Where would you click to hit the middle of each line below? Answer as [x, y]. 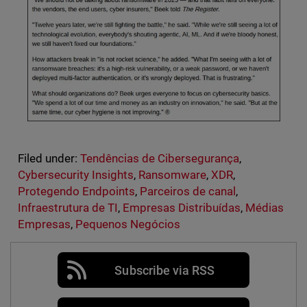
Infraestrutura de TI [67, 208]
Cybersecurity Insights [75, 175]
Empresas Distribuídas [182, 208]
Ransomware [172, 175]
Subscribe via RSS [164, 270]
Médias [265, 208]
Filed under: [47, 159]
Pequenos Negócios [127, 224]
